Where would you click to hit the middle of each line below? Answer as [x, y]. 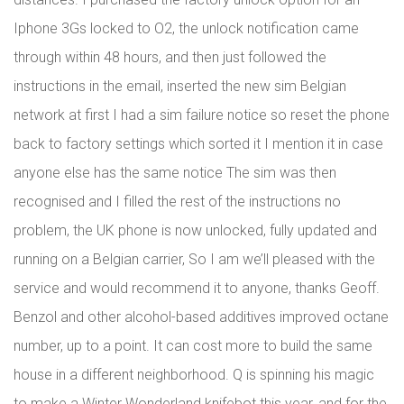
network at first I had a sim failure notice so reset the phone [202, 115]
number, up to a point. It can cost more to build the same [193, 346]
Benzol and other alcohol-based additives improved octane [201, 317]
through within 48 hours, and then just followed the [170, 57]
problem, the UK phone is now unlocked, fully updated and [195, 230]
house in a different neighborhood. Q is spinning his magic [194, 375]
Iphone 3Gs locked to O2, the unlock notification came [186, 28]
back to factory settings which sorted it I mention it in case [198, 144]
